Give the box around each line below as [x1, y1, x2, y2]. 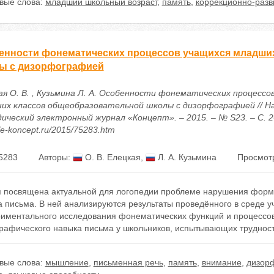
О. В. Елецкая [82, 152, 141, 162]
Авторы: [38, 152, 73, 162]
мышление [45, 257, 89, 267]
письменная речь [93, 257, 163, 267]
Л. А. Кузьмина [155, 152, 217, 162]
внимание [201, 257, 242, 267]
